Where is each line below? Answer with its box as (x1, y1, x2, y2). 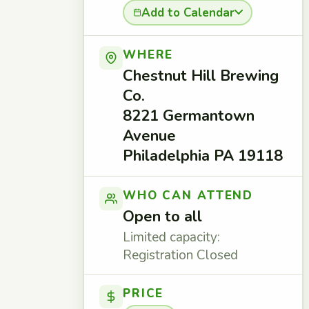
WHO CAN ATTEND (123, 188, 254, 203)
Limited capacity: (123, 228, 220, 246)
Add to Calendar (141, 4, 235, 21)
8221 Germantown (123, 106, 255, 126)
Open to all (123, 206, 202, 227)
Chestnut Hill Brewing (123, 66, 279, 86)
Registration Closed (123, 246, 238, 264)
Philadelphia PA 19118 (123, 146, 283, 166)
